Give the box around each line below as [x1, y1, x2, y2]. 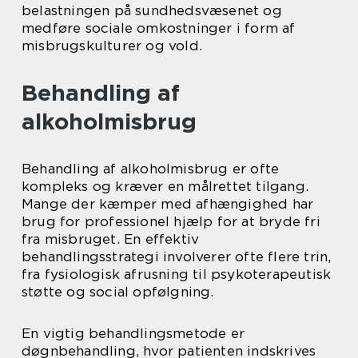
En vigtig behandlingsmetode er [22, 325, 245, 342]
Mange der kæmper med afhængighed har [22, 196, 314, 213]
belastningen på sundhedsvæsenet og [22, 2, 282, 19]
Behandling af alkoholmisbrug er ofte [22, 161, 280, 177]
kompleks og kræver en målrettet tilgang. [22, 178, 309, 195]
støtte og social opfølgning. [22, 284, 214, 300]
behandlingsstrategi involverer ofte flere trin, [22, 249, 332, 265]
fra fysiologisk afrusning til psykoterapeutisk [22, 266, 332, 283]
